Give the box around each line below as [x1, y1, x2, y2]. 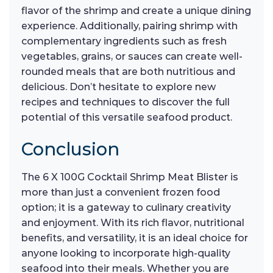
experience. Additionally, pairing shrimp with [21, 19, 238, 32]
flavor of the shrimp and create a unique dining [21, 4, 251, 16]
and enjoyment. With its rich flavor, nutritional [21, 216, 244, 229]
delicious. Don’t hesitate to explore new [21, 80, 216, 93]
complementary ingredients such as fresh [21, 35, 227, 47]
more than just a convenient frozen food [21, 186, 220, 198]
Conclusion [21, 138, 119, 160]
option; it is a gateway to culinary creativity [21, 201, 231, 213]
